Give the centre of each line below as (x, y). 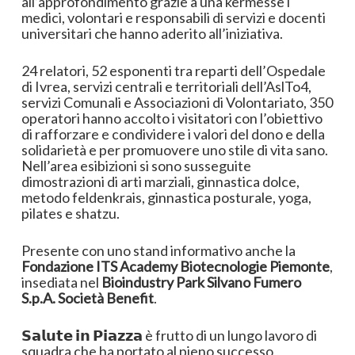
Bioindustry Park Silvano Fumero (201, 282)
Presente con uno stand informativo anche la (158, 250)
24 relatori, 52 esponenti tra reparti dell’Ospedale (173, 70)
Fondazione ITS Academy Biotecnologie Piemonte (175, 266)
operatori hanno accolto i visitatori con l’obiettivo (172, 118)
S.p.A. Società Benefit (87, 298)
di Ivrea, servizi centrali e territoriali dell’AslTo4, (166, 86)
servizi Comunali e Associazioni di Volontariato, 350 (177, 102)
